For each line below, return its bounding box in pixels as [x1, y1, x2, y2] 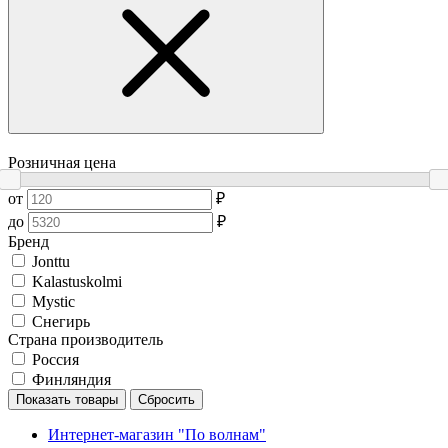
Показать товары [16, 392, 118, 408]
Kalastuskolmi [32, 273, 122, 291]
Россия [32, 351, 79, 369]
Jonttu [32, 253, 70, 271]
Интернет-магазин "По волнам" [48, 426, 266, 444]
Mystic [32, 293, 75, 311]
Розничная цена [8, 154, 116, 172]
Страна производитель [8, 331, 163, 349]
